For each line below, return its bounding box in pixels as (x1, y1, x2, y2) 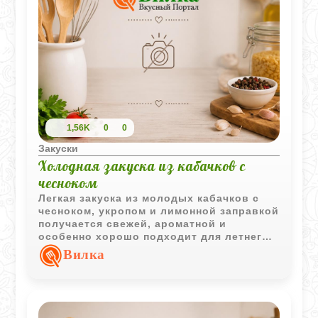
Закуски (38, 142, 79, 154)
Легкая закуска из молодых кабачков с (38, 192, 260, 204)
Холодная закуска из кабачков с (38, 157, 246, 175)
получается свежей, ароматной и (38, 217, 227, 229)
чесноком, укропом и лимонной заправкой (38, 204, 280, 216)
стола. (38, 243, 75, 255)
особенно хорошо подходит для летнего (38, 230, 270, 242)
